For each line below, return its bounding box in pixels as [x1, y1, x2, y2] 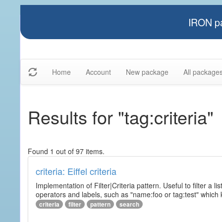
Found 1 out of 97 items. [28, 146, 105, 156]
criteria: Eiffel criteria [36, 165, 116, 177]
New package [126, 67, 168, 77]
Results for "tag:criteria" [28, 104, 214, 129]
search [119, 200, 139, 209]
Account [86, 67, 111, 77]
